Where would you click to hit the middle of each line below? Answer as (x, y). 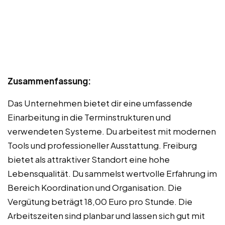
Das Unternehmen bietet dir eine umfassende (100, 103)
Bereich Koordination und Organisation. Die (95, 188)
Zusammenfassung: (49, 81)
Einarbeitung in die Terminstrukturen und (89, 117)
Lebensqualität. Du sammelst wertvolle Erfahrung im (112, 174)
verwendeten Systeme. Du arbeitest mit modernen (112, 131)
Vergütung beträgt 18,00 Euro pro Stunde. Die (100, 202)
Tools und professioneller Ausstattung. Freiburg (102, 145)
